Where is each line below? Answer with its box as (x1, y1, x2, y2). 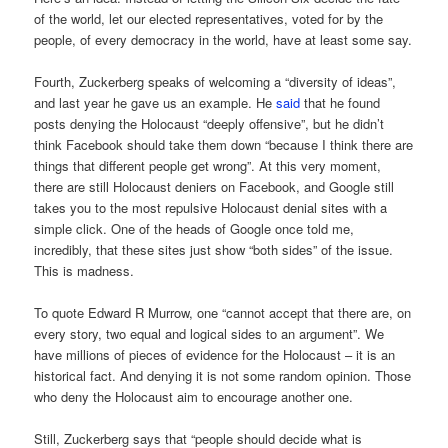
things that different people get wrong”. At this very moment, (34, 155, 382, 175)
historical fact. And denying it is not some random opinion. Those (34, 365, 412, 385)
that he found (300, 92, 381, 112)
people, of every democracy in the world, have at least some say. (34, 29, 413, 49)
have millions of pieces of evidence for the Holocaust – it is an (34, 344, 396, 364)
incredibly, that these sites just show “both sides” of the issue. (34, 239, 394, 259)
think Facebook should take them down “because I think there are (34, 134, 414, 154)
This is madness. (34, 260, 135, 280)
